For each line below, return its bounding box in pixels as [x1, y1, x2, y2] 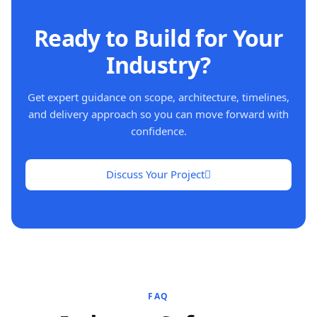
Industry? [106, 49, 211, 80]
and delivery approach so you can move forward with [28, 106, 289, 121]
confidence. [130, 123, 187, 138]
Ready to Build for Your [33, 22, 284, 53]
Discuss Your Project [106, 167, 204, 182]
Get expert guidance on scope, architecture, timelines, [28, 89, 289, 104]
